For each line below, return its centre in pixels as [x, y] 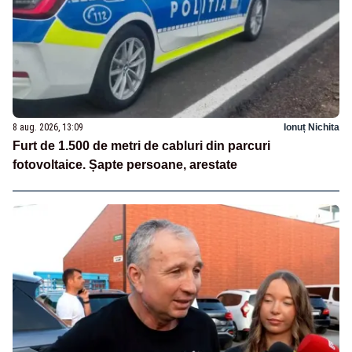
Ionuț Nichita [312, 128]
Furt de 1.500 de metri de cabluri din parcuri [141, 146]
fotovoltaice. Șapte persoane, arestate [125, 165]
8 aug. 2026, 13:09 [48, 128]
